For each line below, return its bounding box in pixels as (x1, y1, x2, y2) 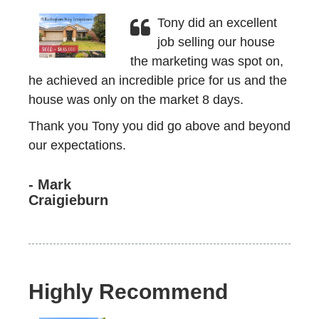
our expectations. (28, 138, 126, 152)
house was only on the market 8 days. (28, 93, 244, 107)
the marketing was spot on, (130, 54, 283, 68)
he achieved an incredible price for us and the (28, 73, 287, 88)
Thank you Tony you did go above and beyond (28, 119, 291, 133)
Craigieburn (28, 192, 108, 208)
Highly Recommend (28, 280, 228, 303)
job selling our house (157, 35, 275, 49)
